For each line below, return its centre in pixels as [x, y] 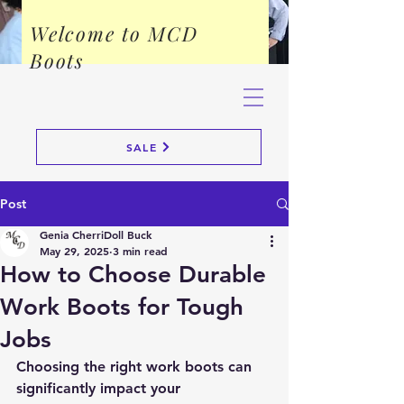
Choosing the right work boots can [136, 367]
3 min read [140, 251]
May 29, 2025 [74, 251]
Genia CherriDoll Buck [96, 234]
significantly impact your [101, 388]
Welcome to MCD [114, 33]
